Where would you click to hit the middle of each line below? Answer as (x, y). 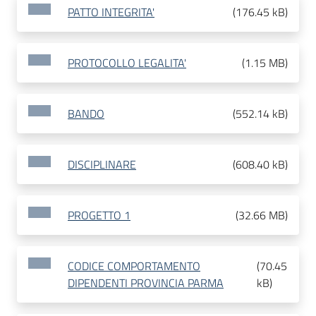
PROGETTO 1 (99, 215)
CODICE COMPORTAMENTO (134, 266)
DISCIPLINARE (102, 165)
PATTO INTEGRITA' (111, 12)
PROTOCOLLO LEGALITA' (127, 63)
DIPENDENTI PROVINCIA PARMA (146, 283)
